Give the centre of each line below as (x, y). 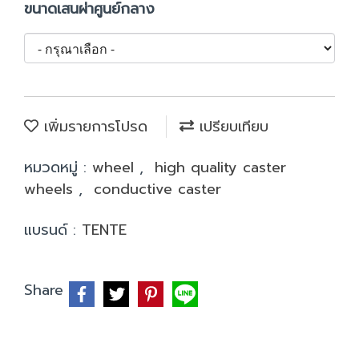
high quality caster (220, 167)
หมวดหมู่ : (58, 167)
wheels (51, 189)
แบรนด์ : (53, 230)
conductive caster (157, 189)
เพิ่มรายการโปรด (93, 127)
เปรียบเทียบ (231, 127)
